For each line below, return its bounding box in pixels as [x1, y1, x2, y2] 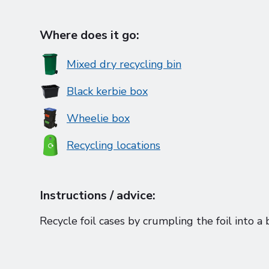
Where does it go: [40, 27, 139, 43]
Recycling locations [67, 138, 160, 153]
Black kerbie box [67, 84, 148, 98]
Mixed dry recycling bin [67, 57, 181, 71]
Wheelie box [67, 111, 130, 125]
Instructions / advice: [40, 187, 156, 204]
